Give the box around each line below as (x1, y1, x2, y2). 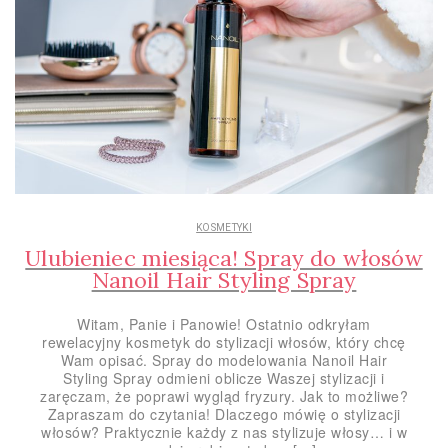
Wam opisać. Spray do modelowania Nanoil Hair (61, 349, 387, 370)
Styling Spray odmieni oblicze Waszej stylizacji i (63, 367, 385, 388)
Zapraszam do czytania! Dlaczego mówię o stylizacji (47, 403, 401, 424)
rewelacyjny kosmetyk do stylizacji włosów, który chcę (42, 331, 406, 352)
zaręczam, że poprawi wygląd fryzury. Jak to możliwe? (40, 385, 408, 406)
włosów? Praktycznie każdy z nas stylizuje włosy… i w (41, 421, 407, 442)
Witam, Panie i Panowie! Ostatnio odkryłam (77, 313, 371, 334)
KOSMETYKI (196, 221, 252, 233)
